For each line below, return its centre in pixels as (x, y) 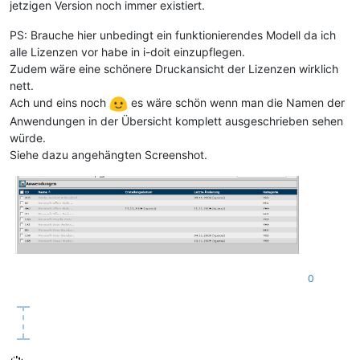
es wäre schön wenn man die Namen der (236, 103)
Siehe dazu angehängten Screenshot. (108, 155)
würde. (28, 138)
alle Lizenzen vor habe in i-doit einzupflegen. (127, 52)
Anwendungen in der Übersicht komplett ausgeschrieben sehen (176, 121)
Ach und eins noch (59, 103)
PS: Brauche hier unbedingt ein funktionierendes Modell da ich (173, 35)
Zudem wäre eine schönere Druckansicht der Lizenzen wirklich (174, 69)
